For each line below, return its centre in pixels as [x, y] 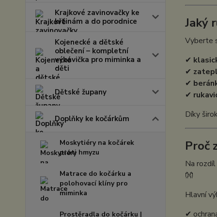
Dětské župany [81, 92]
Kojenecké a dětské [89, 42]
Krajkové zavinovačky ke [97, 13]
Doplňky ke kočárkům [92, 119]
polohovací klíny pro [94, 183]
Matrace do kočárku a [95, 174]
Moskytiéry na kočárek [97, 143]
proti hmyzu [79, 152]
